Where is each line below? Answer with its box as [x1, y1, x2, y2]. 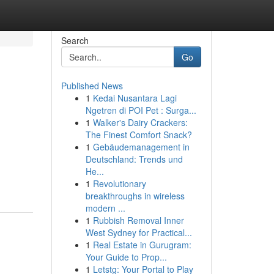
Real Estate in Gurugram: [92, 239, 191, 251]
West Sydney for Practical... [85, 226, 192, 239]
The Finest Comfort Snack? [85, 128, 192, 141]
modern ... [85, 202, 125, 214]
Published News [61, 80, 123, 92]
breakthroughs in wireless [85, 190, 185, 202]
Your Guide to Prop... [85, 251, 167, 263]
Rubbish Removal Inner [92, 214, 184, 226]
